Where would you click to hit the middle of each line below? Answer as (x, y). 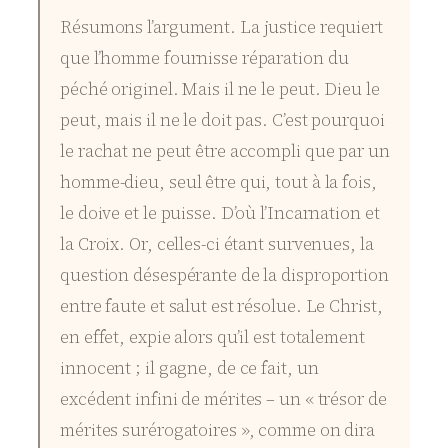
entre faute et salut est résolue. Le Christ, (221, 305)
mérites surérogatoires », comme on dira (218, 429)
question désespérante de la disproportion (224, 274)
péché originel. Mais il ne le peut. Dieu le (220, 88)
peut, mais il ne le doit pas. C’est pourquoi (222, 119)
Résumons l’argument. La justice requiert (221, 26)
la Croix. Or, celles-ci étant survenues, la (217, 243)
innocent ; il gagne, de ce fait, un (189, 367)
